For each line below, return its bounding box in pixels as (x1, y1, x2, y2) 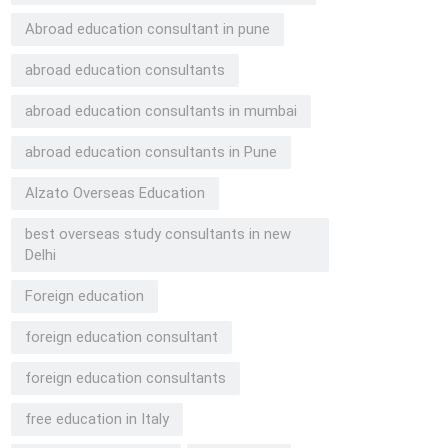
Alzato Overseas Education (25, 184, 205, 202)
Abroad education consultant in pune (25, 20, 270, 38)
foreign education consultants (25, 369, 226, 387)
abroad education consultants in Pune (25, 143, 277, 161)
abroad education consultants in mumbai (25, 102, 297, 120)
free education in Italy (25, 410, 169, 428)
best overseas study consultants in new (25, 225, 291, 243)
